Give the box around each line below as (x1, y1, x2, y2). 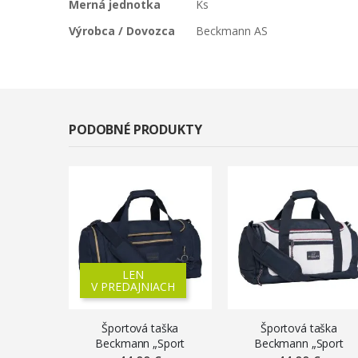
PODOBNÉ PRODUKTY (69, 120, 202, 138)
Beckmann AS (195, 22, 268, 38)
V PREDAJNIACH (91, 278, 175, 294)
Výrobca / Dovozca (69, 22, 175, 38)
